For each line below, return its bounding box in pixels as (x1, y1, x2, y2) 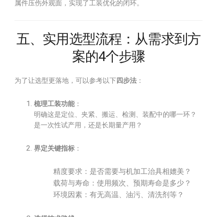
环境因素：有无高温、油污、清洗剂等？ (53, 190, 184, 199)
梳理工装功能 (34, 100, 75, 108)
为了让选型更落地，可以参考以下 (15, 77, 116, 84)
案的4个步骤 (72, 48, 145, 64)
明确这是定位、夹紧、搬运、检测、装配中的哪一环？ (34, 110, 197, 118)
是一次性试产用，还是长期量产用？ (34, 121, 142, 129)
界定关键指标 (34, 144, 75, 152)
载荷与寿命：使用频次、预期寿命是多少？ (53, 179, 191, 187)
